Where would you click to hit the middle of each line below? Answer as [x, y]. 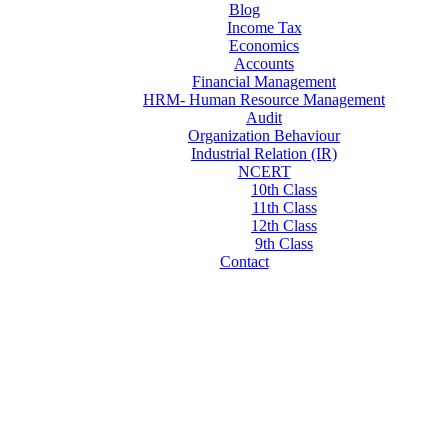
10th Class [284, 189]
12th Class [284, 225]
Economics [264, 45]
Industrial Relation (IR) [264, 153]
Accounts [264, 63]
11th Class [284, 207]
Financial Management [264, 81]
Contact [244, 261]
